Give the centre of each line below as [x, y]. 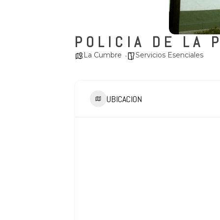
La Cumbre [103, 55]
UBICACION [124, 99]
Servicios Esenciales [169, 55]
